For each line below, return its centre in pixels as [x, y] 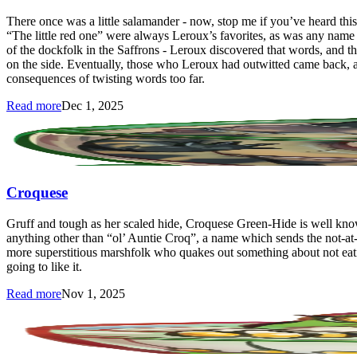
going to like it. [44, 266]
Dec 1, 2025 [92, 105]
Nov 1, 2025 [93, 293]
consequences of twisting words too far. [106, 78]
